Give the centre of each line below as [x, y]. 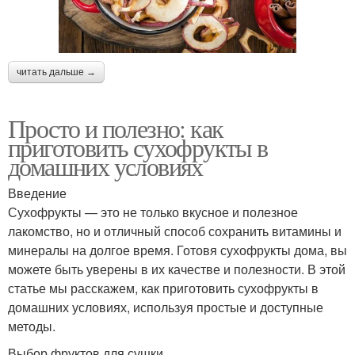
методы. [32, 326]
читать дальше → [56, 72]
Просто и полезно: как [116, 128]
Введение [37, 193]
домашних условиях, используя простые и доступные [166, 307]
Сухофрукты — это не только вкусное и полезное [153, 212]
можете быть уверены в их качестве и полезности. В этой [177, 269]
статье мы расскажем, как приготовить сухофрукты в [163, 288]
